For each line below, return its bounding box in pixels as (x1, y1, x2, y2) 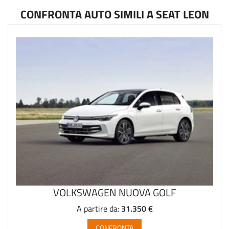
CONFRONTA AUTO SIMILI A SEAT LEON (20, 6, 209, 22)
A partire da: (76, 202, 121, 214)
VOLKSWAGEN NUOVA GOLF (53, 185, 176, 199)
